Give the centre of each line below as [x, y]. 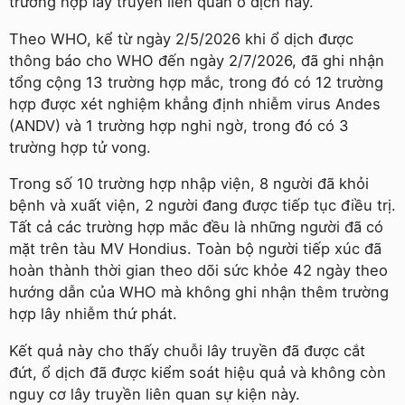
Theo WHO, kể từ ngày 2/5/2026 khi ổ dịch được [181, 38]
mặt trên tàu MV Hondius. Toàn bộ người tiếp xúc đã [195, 249]
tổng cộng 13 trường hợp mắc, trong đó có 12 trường [196, 82]
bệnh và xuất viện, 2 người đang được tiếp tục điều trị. [202, 206]
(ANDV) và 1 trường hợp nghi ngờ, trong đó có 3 [179, 125]
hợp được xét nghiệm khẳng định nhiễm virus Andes [195, 104]
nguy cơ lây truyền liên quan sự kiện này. [155, 394]
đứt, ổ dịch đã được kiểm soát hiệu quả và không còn [198, 372]
